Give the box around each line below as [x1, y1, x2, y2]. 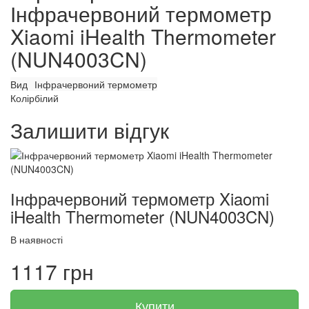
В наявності [10, 232, 63, 246]
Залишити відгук [10, 115, 169, 145]
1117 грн [10, 257, 94, 286]
